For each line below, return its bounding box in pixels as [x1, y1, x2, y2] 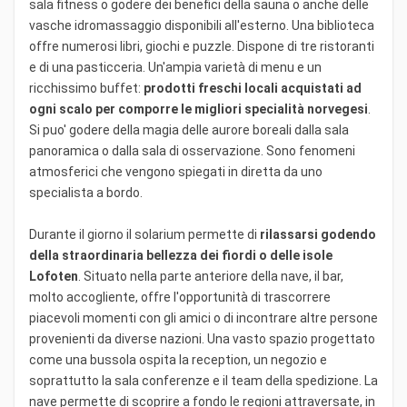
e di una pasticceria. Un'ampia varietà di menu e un [29, 59, 322, 74]
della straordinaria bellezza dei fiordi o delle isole [29, 247, 333, 263]
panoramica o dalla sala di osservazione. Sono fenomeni [29, 143, 355, 158]
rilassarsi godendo [260, 226, 376, 242]
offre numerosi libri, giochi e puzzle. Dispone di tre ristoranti [29, 38, 374, 54]
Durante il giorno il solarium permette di [29, 226, 260, 242]
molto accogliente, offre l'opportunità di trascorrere [29, 289, 331, 304]
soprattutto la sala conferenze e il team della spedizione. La [29, 372, 378, 388]
